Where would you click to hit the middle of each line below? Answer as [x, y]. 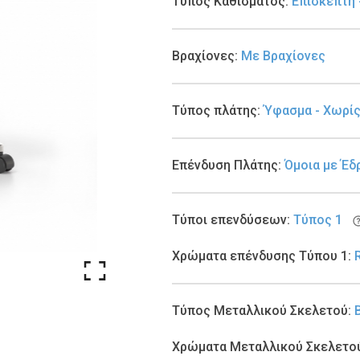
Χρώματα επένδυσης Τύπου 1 [260, 256]
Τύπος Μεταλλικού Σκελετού [260, 311]
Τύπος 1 [318, 220]
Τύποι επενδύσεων [230, 220]
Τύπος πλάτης [215, 111]
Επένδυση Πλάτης [225, 166]
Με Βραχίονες [284, 56]
